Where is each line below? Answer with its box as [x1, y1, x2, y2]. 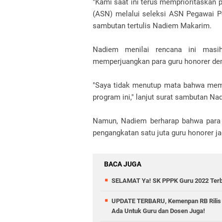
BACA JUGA [104, 160, 141, 168]
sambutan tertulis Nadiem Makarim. [93, 21, 212, 30]
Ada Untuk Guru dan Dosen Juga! [111, 207, 205, 215]
